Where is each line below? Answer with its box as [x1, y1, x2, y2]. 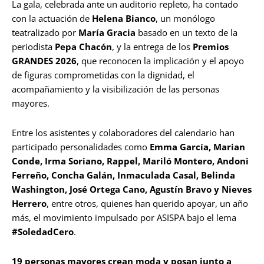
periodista [12, 41, 55, 53]
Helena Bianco [92, 12, 156, 25]
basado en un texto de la [138, 27, 237, 39]
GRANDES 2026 [12, 55, 77, 67]
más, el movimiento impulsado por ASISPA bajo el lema [12, 212, 236, 224]
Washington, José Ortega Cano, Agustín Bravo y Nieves [12, 183, 252, 196]
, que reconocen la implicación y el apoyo [77, 55, 244, 67]
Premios [193, 41, 229, 53]
